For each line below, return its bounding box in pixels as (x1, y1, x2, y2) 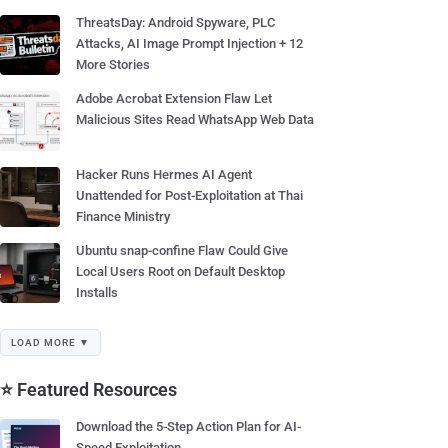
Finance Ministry (76, 209, 170, 224)
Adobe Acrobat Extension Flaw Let (76, 91, 272, 106)
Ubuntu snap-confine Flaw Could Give (76, 243, 288, 258)
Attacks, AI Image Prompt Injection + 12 (76, 36, 303, 51)
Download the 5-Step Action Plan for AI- (76, 419, 301, 434)
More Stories (76, 57, 150, 72)
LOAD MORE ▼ (11, 337, 90, 348)
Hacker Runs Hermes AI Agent (76, 167, 252, 182)
